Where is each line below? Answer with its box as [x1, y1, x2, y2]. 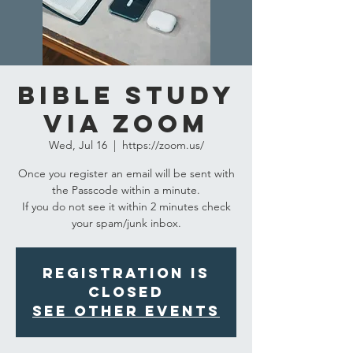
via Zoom [43, 108, 209, 139]
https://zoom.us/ [121, 138, 204, 152]
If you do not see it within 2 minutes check [21, 199, 231, 214]
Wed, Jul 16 [48, 138, 107, 152]
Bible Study [17, 80, 236, 111]
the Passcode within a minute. [52, 183, 200, 197]
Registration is [43, 264, 210, 282]
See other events [32, 302, 220, 320]
